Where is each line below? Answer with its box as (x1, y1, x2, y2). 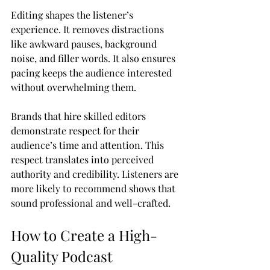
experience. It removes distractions (11, 22, 166, 36)
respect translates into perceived (11, 152, 156, 166)
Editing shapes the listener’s (11, 8, 136, 21)
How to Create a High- (11, 225, 157, 245)
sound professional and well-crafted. (11, 196, 171, 209)
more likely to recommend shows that (11, 181, 178, 195)
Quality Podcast (11, 246, 116, 266)
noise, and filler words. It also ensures (11, 51, 178, 64)
